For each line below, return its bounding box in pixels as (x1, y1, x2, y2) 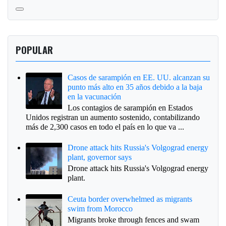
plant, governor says (68, 153, 132, 162)
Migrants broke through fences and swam (68, 215, 200, 224)
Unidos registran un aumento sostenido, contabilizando (26, 112, 200, 122)
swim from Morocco (68, 204, 133, 213)
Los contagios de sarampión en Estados (68, 103, 193, 112)
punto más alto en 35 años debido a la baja (68, 82, 203, 91)
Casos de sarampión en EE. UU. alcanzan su (68, 73, 210, 82)
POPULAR (16, 43, 53, 57)
